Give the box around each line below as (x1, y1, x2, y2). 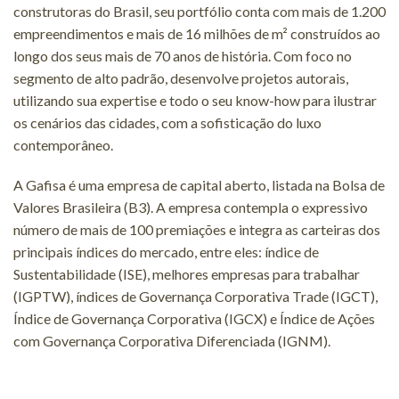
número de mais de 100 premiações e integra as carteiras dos (13, 220, 380, 238)
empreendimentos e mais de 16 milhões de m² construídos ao (13, 24, 380, 42)
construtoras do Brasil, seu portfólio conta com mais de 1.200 (13, 2, 386, 20)
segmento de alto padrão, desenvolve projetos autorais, (13, 69, 348, 86)
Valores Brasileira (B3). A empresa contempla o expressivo (13, 198, 368, 216)
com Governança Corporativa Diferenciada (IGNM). (13, 331, 330, 349)
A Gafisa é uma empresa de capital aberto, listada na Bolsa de (13, 175, 385, 193)
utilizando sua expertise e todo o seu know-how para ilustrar (13, 91, 377, 109)
